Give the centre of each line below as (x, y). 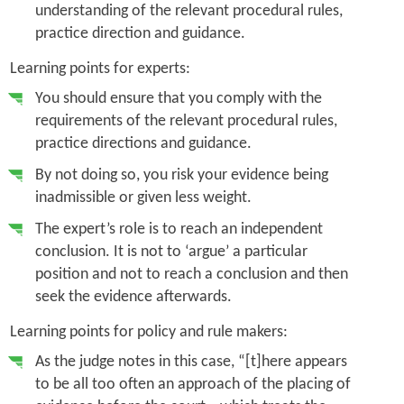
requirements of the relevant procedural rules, (186, 121)
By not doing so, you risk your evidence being (181, 175)
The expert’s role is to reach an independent (179, 229)
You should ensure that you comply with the (178, 98)
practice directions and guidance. (143, 143)
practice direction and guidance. (140, 33)
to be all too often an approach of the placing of (193, 384)
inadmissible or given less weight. (143, 197)
